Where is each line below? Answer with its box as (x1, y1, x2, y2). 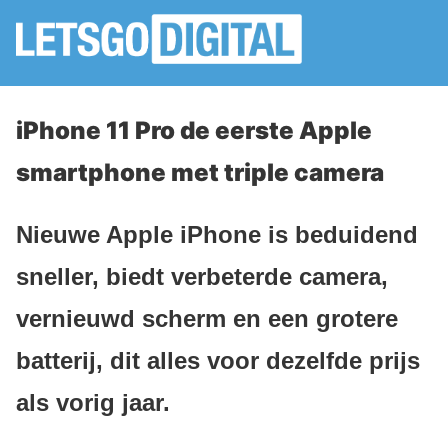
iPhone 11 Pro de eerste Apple (16, 116, 372, 145)
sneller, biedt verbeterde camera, (16, 262, 388, 290)
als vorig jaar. (16, 388, 170, 416)
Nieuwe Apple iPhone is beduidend (16, 220, 418, 248)
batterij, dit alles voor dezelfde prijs (16, 346, 420, 374)
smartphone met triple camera (16, 158, 384, 187)
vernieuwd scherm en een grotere (16, 304, 398, 332)
